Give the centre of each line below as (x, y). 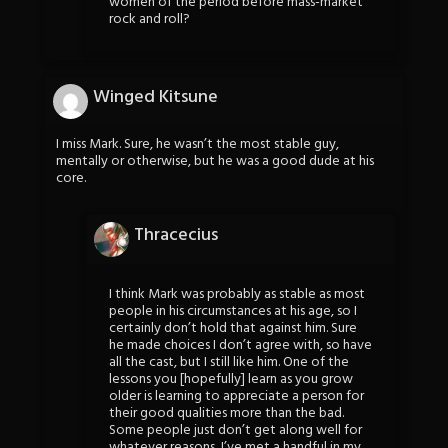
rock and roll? (149, 20)
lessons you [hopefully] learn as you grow (231, 379)
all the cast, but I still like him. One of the (229, 362)
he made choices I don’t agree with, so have (240, 345)
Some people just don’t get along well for (235, 430)
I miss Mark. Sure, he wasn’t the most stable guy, (197, 144)
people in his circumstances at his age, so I (233, 311)
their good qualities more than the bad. (226, 413)
